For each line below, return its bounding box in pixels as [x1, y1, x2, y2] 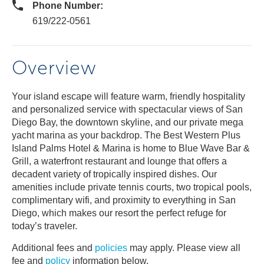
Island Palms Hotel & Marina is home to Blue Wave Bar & [12, 143, 250, 153]
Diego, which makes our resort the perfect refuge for [12, 208, 226, 218]
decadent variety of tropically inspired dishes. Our [12, 169, 217, 179]
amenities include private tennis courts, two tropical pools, [12, 182, 252, 192]
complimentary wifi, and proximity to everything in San [12, 195, 236, 205]
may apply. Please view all [127, 243, 240, 253]
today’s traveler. [12, 221, 77, 231]
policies [95, 243, 127, 253]
